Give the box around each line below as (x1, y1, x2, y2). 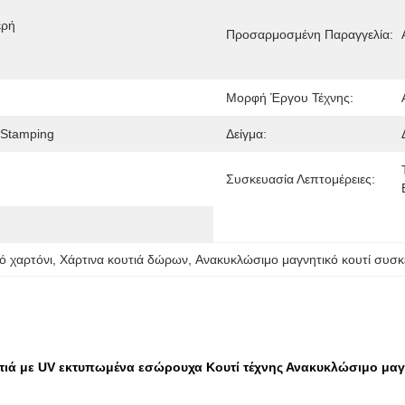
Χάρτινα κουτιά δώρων (60, 252, 188, 267)
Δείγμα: (226, 127, 267, 141)
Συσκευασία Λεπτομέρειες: (226, 172, 375, 186)
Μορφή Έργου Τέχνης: (226, 90, 353, 105)
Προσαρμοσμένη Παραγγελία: (226, 27, 393, 42)
